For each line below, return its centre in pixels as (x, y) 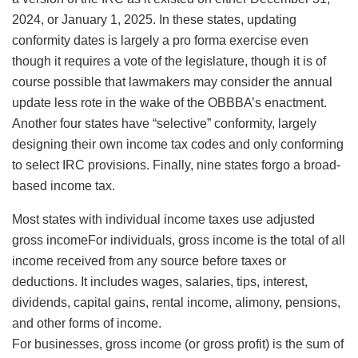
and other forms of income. (87, 324)
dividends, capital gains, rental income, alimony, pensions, (176, 303)
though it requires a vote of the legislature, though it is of (169, 62)
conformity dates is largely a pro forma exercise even (160, 41)
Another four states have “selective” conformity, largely (164, 124)
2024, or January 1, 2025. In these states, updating (154, 20)
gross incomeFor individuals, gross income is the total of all (179, 241)
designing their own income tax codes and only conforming (178, 145)
